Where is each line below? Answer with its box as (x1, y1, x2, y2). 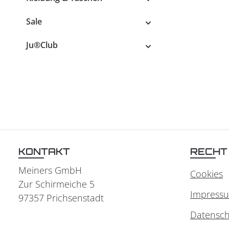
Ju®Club (26, 39, 58, 51)
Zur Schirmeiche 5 (18, 178, 95, 190)
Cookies (190, 168, 223, 180)
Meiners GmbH (18, 164, 82, 176)
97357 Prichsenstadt (18, 192, 104, 204)
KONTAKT (18, 146, 70, 157)
